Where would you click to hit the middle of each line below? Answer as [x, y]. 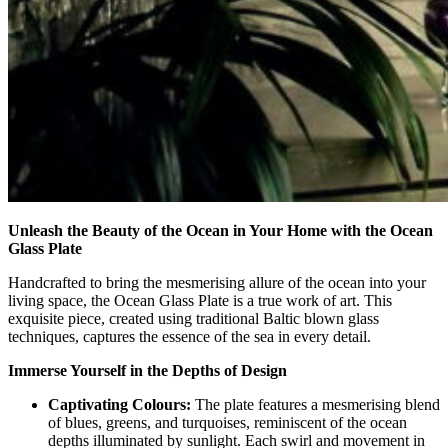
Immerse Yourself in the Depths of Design [147, 370]
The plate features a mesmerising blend [315, 404]
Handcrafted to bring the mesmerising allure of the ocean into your [217, 282]
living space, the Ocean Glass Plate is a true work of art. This [200, 300]
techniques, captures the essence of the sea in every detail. [189, 336]
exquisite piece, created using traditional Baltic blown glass [193, 318]
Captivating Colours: [119, 404]
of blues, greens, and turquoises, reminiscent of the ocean [227, 422]
